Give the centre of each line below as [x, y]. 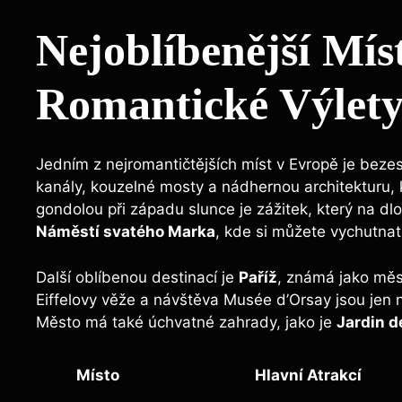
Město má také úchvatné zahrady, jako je [186, 322]
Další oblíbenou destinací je [137, 277]
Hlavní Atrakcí [308, 376]
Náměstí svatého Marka [126, 232]
